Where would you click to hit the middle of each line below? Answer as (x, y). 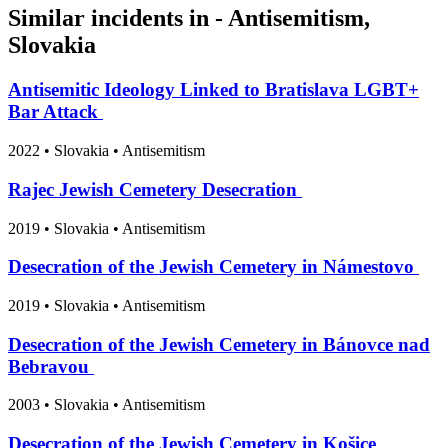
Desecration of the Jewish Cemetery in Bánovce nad (219, 344)
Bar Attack (55, 112)
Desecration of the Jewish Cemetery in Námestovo (213, 267)
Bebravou (51, 366)
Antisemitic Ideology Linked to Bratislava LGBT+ (213, 90)
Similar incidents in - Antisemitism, (189, 18)
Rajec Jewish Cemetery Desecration (155, 189)
